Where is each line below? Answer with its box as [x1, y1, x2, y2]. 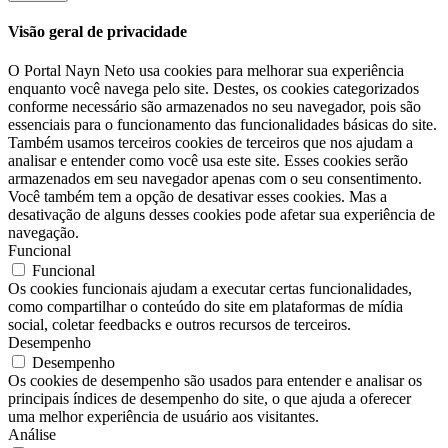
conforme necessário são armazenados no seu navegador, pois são [8, 98, 421, 116]
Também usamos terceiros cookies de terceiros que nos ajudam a [8, 134, 413, 152]
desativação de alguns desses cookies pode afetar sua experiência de [8, 206, 435, 224]
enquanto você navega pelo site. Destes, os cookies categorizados [8, 80, 419, 98]
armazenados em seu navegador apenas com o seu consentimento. [8, 170, 422, 188]
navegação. [8, 224, 79, 242]
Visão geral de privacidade [8, 23, 187, 41]
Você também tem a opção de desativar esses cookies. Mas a [8, 188, 387, 206]
